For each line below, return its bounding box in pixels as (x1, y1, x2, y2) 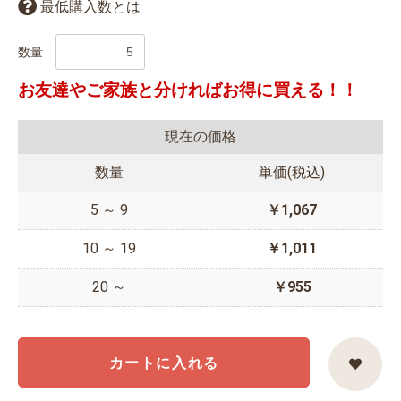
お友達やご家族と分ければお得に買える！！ (18, 80, 358, 101)
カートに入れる (108, 355, 219, 371)
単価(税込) (259, 164, 325, 182)
